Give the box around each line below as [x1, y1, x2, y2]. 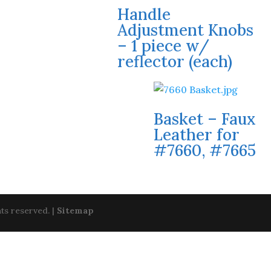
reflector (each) [117, 51, 233, 71]
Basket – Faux [153, 109, 256, 129]
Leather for [153, 125, 240, 145]
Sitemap [57, 205, 94, 216]
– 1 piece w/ [117, 36, 210, 56]
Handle [117, 4, 171, 24]
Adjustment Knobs [117, 20, 254, 40]
